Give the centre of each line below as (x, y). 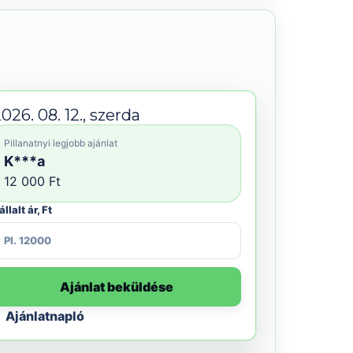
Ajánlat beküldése (117, 287)
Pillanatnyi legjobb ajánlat (61, 143)
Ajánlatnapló (45, 316)
